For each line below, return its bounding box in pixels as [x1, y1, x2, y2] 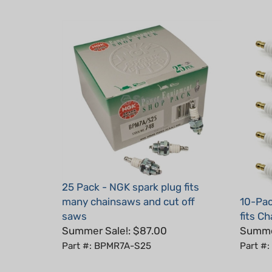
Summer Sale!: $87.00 [62, 206, 167, 219]
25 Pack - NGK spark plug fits [62, 163, 199, 175]
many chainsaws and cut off [62, 177, 195, 190]
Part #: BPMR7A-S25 [62, 222, 151, 234]
